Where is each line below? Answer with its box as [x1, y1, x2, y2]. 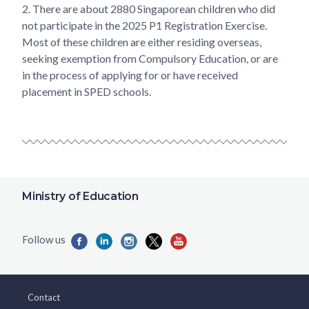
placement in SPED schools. [22, 84, 151, 98]
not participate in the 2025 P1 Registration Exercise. [22, 18, 267, 32]
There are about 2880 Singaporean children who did [30, 1, 275, 15]
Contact [28, 292, 60, 303]
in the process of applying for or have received [22, 68, 238, 81]
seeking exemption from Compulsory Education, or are [22, 51, 278, 65]
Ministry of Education [22, 190, 139, 203]
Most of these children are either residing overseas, [22, 34, 261, 48]
